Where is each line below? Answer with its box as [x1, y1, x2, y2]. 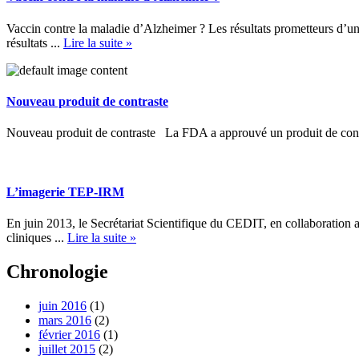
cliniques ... [6, 230, 67, 244]
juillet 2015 [38, 341, 95, 356]
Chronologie [6, 260, 108, 282]
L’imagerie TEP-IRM [6, 184, 124, 199]
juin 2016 [38, 298, 87, 313]
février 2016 [38, 327, 100, 341]
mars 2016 [38, 313, 91, 327]
